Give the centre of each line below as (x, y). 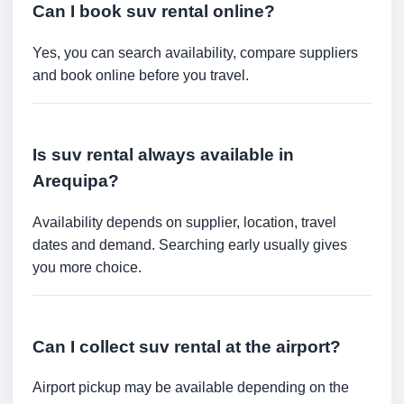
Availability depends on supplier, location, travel (184, 222)
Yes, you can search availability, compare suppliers (195, 53)
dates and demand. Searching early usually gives (190, 244)
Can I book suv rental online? (154, 12)
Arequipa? (76, 181)
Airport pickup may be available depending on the (191, 388)
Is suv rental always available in (163, 155)
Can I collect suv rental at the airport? (187, 346)
